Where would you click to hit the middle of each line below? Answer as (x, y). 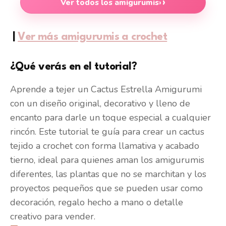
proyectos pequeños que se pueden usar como (106, 188)
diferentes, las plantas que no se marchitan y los (108, 174)
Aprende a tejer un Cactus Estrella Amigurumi (106, 90)
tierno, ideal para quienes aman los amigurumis (107, 160)
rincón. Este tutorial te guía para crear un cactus (107, 132)
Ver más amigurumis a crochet (93, 37)
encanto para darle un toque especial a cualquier (110, 118)
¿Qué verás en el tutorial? (74, 67)
